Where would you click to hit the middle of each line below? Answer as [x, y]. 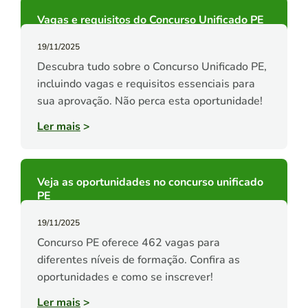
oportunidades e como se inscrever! [125, 277]
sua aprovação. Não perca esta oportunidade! [150, 101]
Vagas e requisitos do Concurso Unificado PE [151, 20]
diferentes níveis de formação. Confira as [139, 260]
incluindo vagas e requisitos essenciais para [146, 84]
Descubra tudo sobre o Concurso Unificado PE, [152, 67]
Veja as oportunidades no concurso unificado [150, 183]
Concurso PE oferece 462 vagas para [129, 243]
